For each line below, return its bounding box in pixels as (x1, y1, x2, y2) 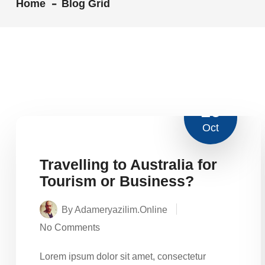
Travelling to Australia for (40, 156, 217, 173)
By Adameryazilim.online (62, 204, 167, 215)
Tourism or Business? (40, 172, 194, 189)
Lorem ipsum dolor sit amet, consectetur (40, 251, 206, 261)
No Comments (40, 222, 100, 232)
